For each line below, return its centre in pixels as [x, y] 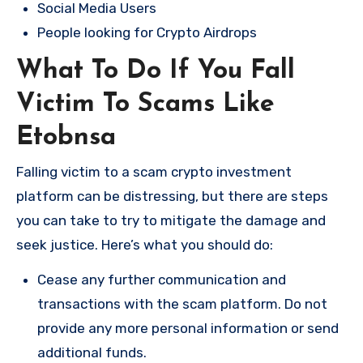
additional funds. [92, 353]
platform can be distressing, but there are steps [172, 196]
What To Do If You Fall [156, 71]
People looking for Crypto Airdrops [147, 32]
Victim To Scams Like [145, 104]
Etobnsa [66, 137]
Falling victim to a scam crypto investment [154, 172]
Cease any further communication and [162, 280]
